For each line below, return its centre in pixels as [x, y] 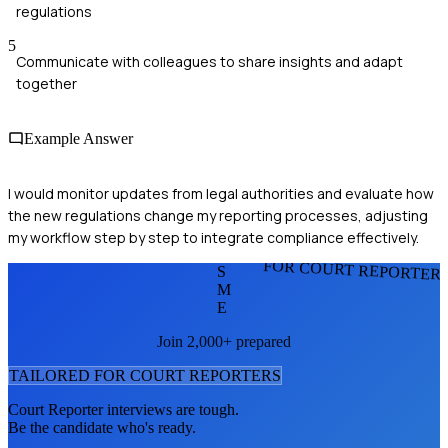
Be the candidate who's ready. [102, 428]
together [46, 83]
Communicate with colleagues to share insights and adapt [209, 61]
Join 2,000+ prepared [224, 342]
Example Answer [78, 139]
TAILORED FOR [69, 376]
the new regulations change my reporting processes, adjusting [218, 216]
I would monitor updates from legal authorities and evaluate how [221, 194]
